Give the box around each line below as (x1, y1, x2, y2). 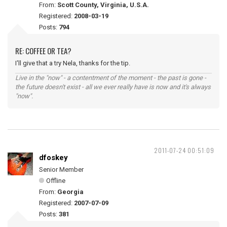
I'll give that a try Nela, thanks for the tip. (15, 59, 130, 67)
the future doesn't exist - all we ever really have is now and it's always (15, 83, 211, 91)
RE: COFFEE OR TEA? (15, 45, 71, 56)
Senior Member (39, 166, 84, 173)
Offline (46, 177, 65, 184)
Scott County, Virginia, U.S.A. (57, 1, 149, 9)
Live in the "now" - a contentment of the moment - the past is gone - (15, 74, 206, 82)
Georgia (57, 188, 84, 196)
